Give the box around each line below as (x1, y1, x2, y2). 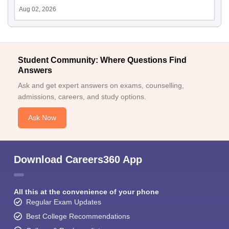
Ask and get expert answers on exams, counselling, (18, 81, 184, 90)
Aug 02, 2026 (19, 6, 56, 13)
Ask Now (28, 113, 56, 122)
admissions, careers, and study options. (18, 93, 146, 101)
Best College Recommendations (26, 212, 130, 221)
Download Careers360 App (14, 154, 142, 166)
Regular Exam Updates (26, 198, 101, 207)
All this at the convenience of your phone (14, 188, 159, 196)
